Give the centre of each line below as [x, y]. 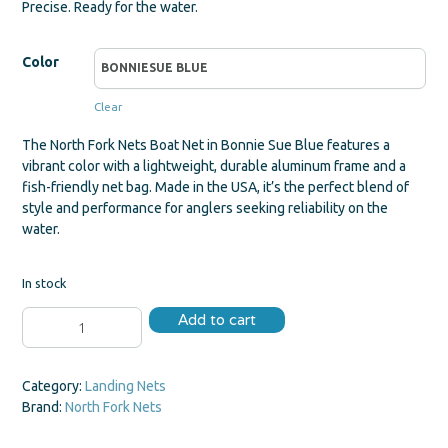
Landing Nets [125, 386]
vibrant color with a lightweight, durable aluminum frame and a [214, 165]
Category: [53, 386]
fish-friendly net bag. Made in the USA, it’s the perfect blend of [215, 186]
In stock [44, 282]
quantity [46, 358]
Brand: [43, 407]
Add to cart [217, 320]
